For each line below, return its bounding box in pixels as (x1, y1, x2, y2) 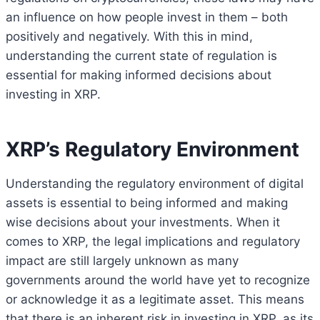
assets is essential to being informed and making (6, 195, 288, 210)
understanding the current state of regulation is (6, 48, 277, 63)
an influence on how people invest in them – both (6, 9, 288, 24)
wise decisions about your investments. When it (6, 214, 280, 229)
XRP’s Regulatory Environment (6, 136, 299, 161)
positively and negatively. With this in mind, (6, 29, 253, 44)
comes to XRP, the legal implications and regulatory (6, 234, 300, 249)
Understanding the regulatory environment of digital (6, 176, 304, 191)
